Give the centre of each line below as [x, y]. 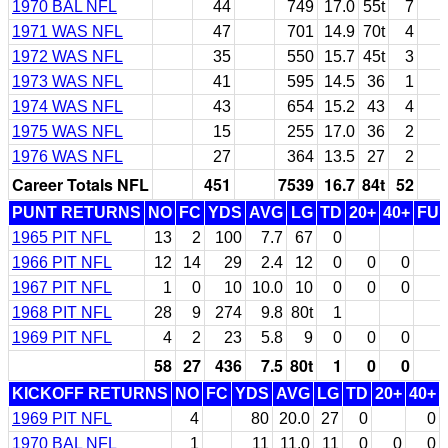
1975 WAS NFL [67, 131]
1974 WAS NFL [67, 106]
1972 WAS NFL [67, 56]
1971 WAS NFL [67, 31]
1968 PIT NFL [62, 312]
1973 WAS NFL [67, 81]
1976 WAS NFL [67, 156]
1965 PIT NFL [62, 237]
